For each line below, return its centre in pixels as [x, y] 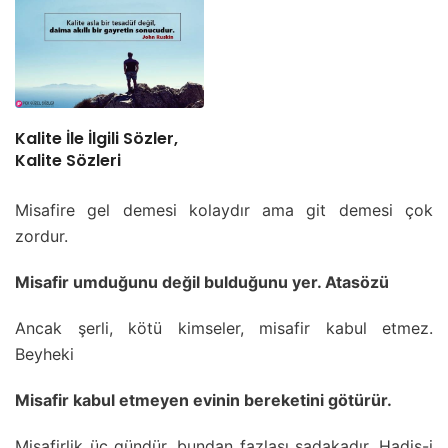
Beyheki [44, 354]
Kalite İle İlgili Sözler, [96, 139]
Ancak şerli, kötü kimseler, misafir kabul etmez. [224, 328]
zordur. [41, 236]
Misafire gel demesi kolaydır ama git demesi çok [224, 210]
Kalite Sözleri [68, 161]
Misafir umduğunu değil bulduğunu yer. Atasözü [202, 282]
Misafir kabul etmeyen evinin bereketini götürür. [203, 400]
